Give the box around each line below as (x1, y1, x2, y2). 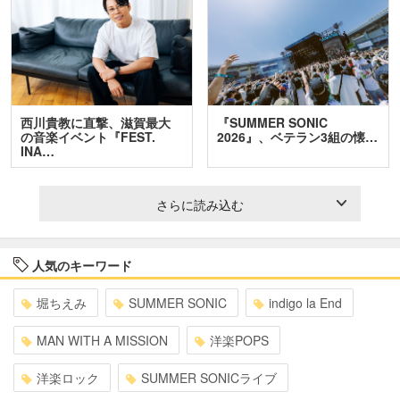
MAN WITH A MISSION (37, 331, 168, 350)
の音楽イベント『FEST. (21, 128, 155, 146)
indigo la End (269, 294, 342, 312)
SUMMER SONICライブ (141, 369, 277, 387)
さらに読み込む (156, 196, 244, 214)
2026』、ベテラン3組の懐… (217, 128, 379, 146)
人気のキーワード (29, 256, 132, 275)
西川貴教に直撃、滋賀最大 (21, 113, 171, 132)
